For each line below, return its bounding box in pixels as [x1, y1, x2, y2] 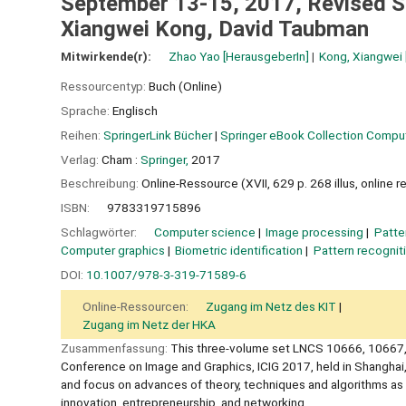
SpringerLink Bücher [103, 127, 212, 142]
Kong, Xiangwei [319, 49, 403, 64]
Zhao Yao [169, 49, 220, 64]
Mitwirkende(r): [61, 49, 154, 64]
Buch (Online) [149, 79, 222, 94]
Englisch [112, 103, 158, 118]
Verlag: [61, 151, 101, 167]
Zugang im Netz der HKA [82, 316, 216, 332]
